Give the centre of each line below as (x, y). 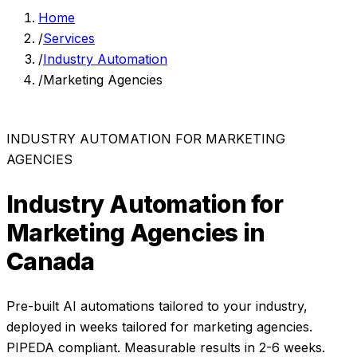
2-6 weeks (290, 347)
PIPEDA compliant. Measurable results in (133, 347)
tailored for (155, 326)
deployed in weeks (62, 326)
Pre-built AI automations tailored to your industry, (157, 306)
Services (69, 38)
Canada (51, 261)
